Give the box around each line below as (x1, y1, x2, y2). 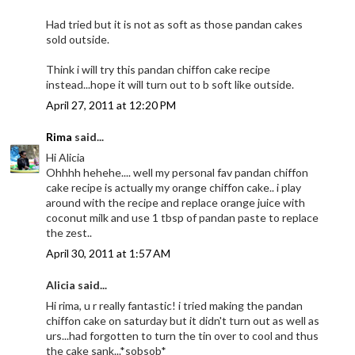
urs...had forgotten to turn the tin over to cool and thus (46, 329, 319, 343)
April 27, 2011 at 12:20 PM (46, 98, 177, 113)
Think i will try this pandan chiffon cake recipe (46, 63, 271, 77)
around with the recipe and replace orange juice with (46, 196, 306, 210)
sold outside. (46, 32, 110, 47)
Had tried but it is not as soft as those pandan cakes (46, 17, 303, 32)
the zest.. (46, 226, 93, 240)
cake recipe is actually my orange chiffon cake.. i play (46, 181, 302, 195)
